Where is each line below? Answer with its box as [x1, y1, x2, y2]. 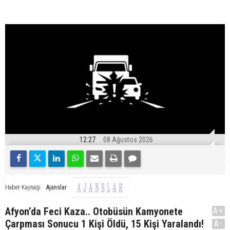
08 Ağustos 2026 [103, 136, 153, 144]
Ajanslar [46, 183, 67, 191]
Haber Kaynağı [5, 184, 41, 191]
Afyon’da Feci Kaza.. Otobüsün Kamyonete [5, 205, 183, 218]
